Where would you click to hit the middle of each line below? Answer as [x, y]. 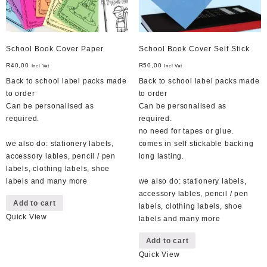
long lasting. [161, 156]
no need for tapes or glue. [186, 131]
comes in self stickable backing [196, 144]
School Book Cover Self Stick [194, 49]
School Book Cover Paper [55, 49]
